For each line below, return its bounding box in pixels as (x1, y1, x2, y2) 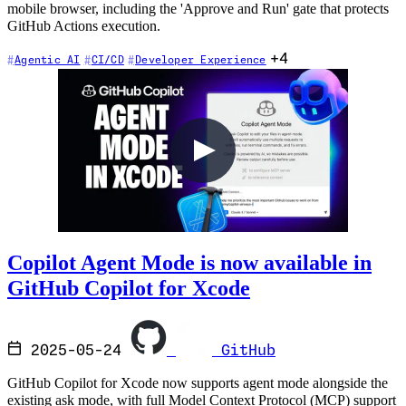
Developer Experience (135, 54, 266, 65)
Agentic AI (14, 54, 81, 65)
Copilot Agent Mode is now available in (7, 249, 372, 275)
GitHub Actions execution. (7, 18, 160, 35)
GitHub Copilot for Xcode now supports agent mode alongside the (7, 375, 388, 392)
